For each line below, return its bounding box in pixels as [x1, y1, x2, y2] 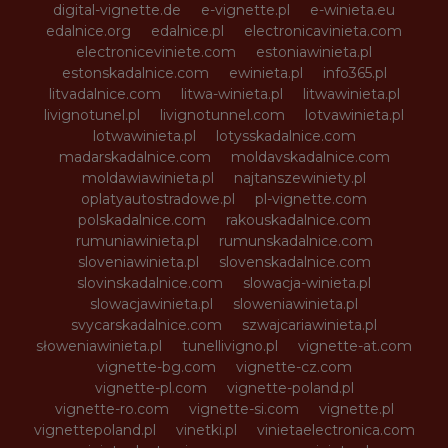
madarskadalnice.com [58, 147, 211, 166]
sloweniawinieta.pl [233, 294, 358, 313]
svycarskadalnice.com [71, 315, 222, 334]
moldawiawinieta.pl [82, 168, 214, 187]
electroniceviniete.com [76, 42, 236, 61]
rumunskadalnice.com [218, 231, 373, 250]
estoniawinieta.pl [256, 42, 372, 61]
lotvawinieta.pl [305, 105, 404, 124]
